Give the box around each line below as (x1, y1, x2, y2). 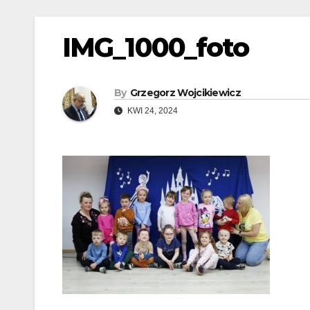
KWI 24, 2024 (125, 106, 178, 116)
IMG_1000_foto (62, 31, 249, 64)
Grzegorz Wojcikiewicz (129, 86, 241, 100)
